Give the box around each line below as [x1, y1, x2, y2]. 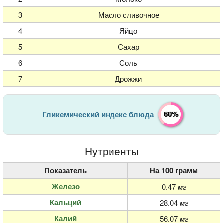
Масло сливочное [98, 9, 159, 20]
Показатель [44, 164, 87, 176]
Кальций [50, 196, 81, 208]
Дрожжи [115, 73, 142, 84]
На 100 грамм [150, 164, 198, 176]
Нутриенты [84, 143, 139, 159]
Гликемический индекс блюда [42, 109, 154, 120]
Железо [51, 180, 80, 192]
